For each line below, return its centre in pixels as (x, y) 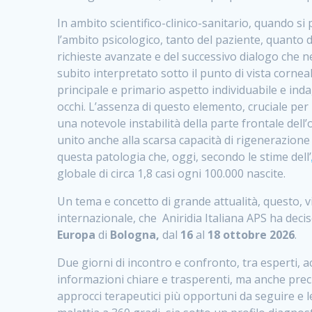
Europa (78, 234)
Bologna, (134, 234)
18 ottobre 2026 (250, 234)
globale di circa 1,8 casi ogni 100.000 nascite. (172, 173)
